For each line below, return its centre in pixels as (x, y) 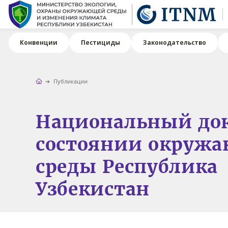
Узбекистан (92, 189)
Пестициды (100, 43)
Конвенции (39, 43)
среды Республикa (127, 167)
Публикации (71, 81)
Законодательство (175, 43)
